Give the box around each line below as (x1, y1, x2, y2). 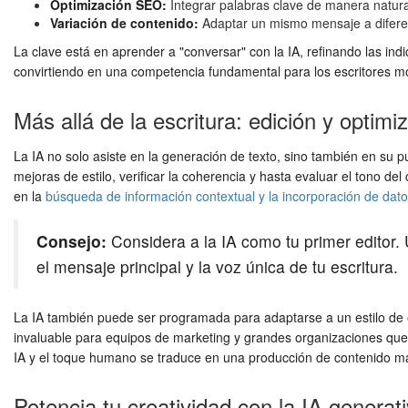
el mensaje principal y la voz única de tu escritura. (36, 255, 398, 279)
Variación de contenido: (50, 14, 199, 33)
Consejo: (36, 229, 107, 253)
